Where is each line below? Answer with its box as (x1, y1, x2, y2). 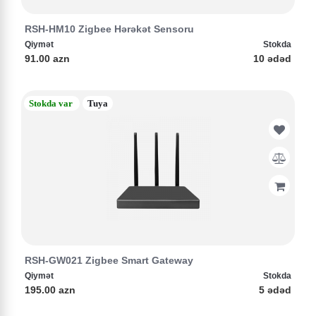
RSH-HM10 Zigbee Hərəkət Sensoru (25, 23, 194, 35)
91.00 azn (25, 53, 70, 64)
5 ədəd (259, 284, 291, 296)
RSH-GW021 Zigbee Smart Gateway (25, 255, 193, 266)
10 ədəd (253, 53, 291, 64)
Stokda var (29, 98, 73, 109)
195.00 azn (25, 284, 75, 296)
